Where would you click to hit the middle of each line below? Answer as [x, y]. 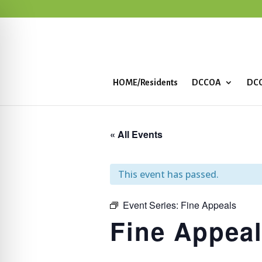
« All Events [136, 134]
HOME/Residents [145, 82]
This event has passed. [168, 174]
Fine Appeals [208, 205]
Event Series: [152, 205]
